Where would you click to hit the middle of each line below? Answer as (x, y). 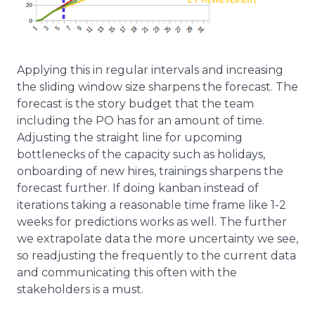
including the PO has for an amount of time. (141, 121)
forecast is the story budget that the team (135, 104)
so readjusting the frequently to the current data (156, 256)
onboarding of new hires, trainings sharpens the (150, 172)
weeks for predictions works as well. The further (152, 222)
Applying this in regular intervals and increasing (150, 70)
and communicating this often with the (127, 273)
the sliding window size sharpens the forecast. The (157, 87)
